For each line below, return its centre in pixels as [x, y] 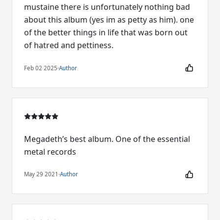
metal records [50, 151]
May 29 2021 [41, 174]
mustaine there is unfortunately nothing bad [107, 7]
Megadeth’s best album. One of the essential [107, 139]
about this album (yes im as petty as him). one [109, 20]
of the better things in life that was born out [106, 33]
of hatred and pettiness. [69, 45]
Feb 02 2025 [41, 68]
